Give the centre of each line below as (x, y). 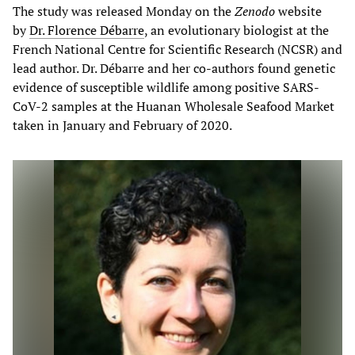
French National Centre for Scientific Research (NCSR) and (177, 49)
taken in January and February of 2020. (122, 125)
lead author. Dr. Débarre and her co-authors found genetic (174, 68)
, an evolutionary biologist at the (237, 30)
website (298, 11)
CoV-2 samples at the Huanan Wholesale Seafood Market (174, 106)
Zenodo (255, 11)
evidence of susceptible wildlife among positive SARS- (166, 87)
